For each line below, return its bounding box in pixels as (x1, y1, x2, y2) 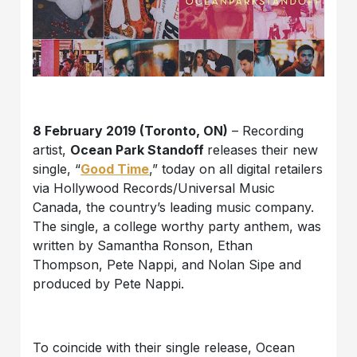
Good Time (80, 161, 150, 178)
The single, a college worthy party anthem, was (33, 218, 322, 235)
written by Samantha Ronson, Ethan (33, 237, 253, 254)
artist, (33, 142, 71, 159)
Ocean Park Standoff (70, 142, 208, 159)
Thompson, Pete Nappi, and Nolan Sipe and (33, 257, 302, 273)
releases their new (207, 142, 319, 159)
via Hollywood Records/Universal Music (33, 180, 276, 197)
